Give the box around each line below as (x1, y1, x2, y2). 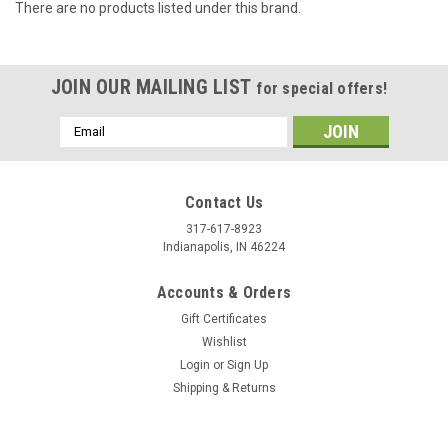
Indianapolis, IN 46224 (163, 239, 285, 254)
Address (59, 138, 113, 155)
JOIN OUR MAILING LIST (50, 74, 257, 99)
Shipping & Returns (172, 380, 276, 395)
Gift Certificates (181, 311, 267, 326)
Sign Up (227, 357, 269, 372)
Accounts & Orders (156, 282, 292, 302)
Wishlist (201, 334, 247, 349)
